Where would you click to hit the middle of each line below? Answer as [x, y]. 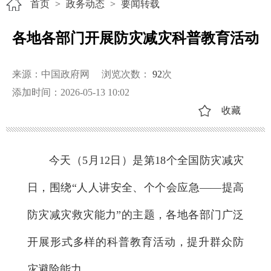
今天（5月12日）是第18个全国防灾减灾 [146, 160]
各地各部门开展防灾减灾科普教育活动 [135, 38]
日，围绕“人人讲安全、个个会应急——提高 [135, 187]
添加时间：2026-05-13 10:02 [71, 92]
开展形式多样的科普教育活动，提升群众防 [135, 242]
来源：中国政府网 [51, 74]
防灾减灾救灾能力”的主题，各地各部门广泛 [135, 214]
